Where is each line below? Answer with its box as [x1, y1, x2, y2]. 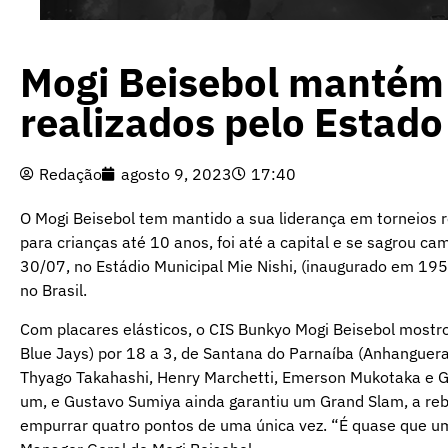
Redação [39, 164, 102, 185]
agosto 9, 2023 [121, 164, 232, 185]
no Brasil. [20, 280, 87, 301]
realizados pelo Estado [20, 96, 443, 149]
